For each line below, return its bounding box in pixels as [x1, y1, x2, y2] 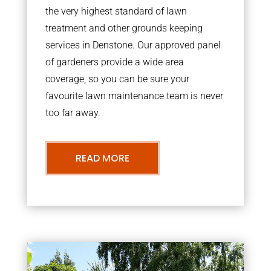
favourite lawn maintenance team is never [45, 90, 223, 102]
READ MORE [75, 151, 129, 165]
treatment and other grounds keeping [45, 22, 203, 34]
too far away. [45, 106, 100, 119]
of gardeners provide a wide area [45, 56, 184, 68]
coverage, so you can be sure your [45, 73, 189, 85]
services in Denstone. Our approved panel [45, 39, 221, 51]
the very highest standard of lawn [45, 5, 187, 17]
